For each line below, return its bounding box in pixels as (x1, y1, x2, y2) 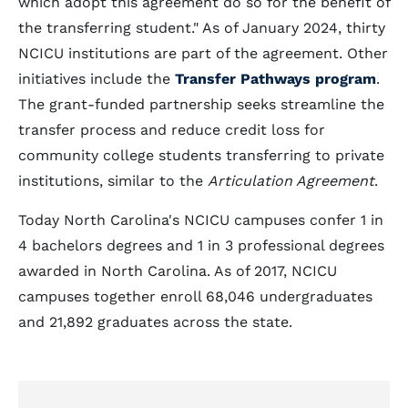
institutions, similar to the (18, 172, 208, 189)
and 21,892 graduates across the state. (18, 313, 292, 331)
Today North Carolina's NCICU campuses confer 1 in (18, 211, 383, 229)
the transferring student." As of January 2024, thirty (18, 19, 385, 36)
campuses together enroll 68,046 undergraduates (18, 288, 372, 305)
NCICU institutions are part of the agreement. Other (18, 45, 388, 62)
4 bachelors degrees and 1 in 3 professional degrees (18, 237, 384, 254)
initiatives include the (18, 70, 175, 87)
